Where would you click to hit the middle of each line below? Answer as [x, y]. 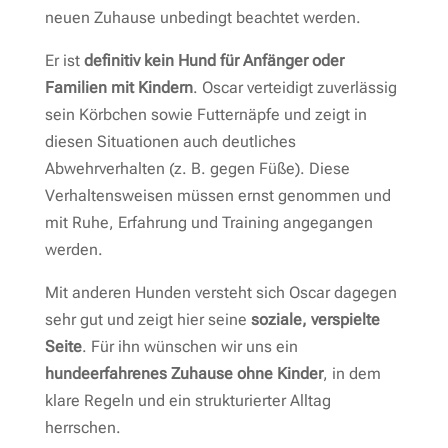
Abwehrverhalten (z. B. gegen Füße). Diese [197, 168]
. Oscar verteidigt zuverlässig [294, 87]
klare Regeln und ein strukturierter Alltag [187, 400]
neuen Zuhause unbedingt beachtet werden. [202, 17]
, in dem [351, 373]
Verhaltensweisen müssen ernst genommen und [217, 195]
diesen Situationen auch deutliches [170, 141]
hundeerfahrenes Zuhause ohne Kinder [183, 373]
